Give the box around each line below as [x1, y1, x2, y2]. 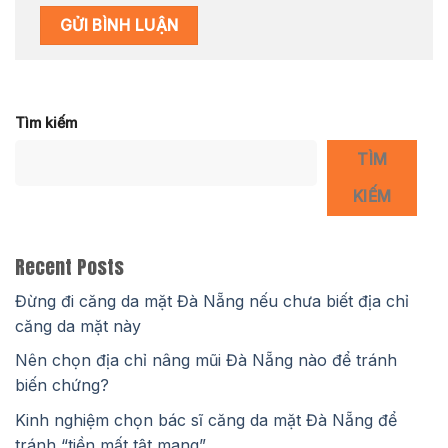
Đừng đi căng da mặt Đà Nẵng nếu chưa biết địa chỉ [15, 290, 409, 311]
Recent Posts [15, 252, 124, 282]
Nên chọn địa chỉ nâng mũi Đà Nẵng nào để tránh [15, 350, 397, 371]
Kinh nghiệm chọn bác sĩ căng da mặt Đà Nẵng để [15, 409, 397, 430]
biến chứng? [15, 375, 109, 396]
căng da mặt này [15, 315, 141, 336]
